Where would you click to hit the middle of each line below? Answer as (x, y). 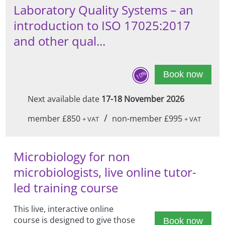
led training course (66, 187)
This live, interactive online (64, 209)
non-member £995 (148, 118)
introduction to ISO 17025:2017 (102, 26)
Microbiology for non (72, 156)
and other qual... (60, 41)
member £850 (55, 118)
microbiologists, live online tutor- (105, 172)
